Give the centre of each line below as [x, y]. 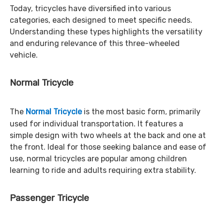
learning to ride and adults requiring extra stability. [103, 170]
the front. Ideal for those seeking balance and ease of [108, 147]
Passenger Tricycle [49, 198]
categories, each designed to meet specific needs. [101, 20]
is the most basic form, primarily [141, 112]
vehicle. [24, 55]
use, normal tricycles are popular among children [98, 159]
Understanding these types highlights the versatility [106, 32]
